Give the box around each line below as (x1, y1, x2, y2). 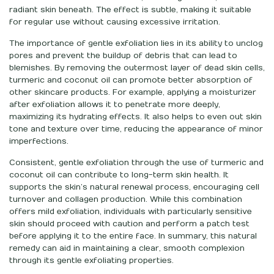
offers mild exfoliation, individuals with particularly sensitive (9, 206, 252, 217)
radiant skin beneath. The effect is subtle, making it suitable (9, 4, 251, 15)
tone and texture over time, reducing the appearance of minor (9, 124, 263, 134)
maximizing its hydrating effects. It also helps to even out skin (9, 111, 262, 122)
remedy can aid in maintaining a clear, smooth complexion (9, 243, 245, 253)
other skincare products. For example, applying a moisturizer (9, 87, 256, 97)
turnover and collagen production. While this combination (9, 194, 242, 204)
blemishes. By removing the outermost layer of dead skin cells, (9, 62, 265, 73)
